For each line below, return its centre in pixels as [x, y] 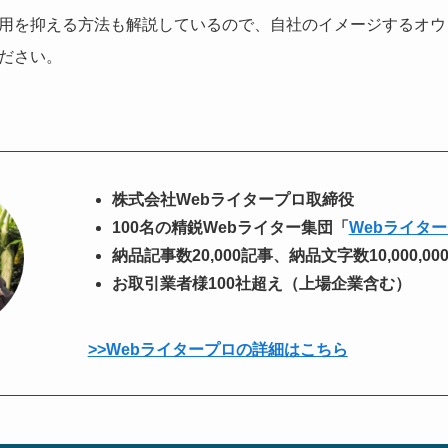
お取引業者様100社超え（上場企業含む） [261, 284]
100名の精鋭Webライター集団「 [230, 228]
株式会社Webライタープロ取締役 [232, 200]
